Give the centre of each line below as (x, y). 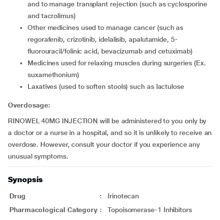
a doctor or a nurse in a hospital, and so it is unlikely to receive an (110, 133)
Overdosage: (29, 105)
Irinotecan (124, 196)
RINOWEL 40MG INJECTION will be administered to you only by (107, 121)
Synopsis (26, 179)
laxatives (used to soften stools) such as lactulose (108, 86)
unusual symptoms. (38, 156)
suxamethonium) (53, 75)
